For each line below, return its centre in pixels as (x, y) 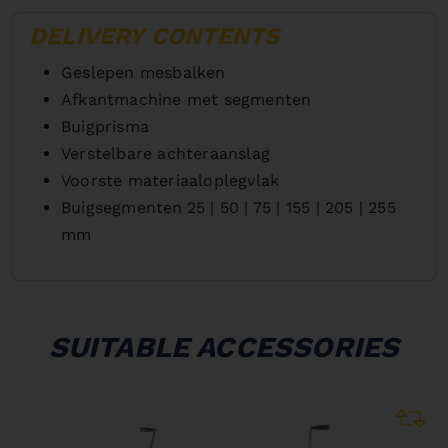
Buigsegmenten (122, 207)
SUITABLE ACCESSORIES (224, 346)
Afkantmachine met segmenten (186, 99)
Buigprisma (105, 126)
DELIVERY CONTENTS (154, 35)
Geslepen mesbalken (143, 72)
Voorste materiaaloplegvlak (170, 180)
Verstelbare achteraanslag (165, 153)
